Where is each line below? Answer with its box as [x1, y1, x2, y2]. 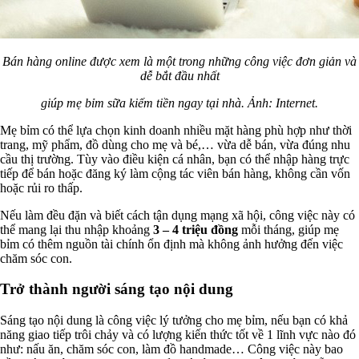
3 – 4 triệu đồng [153, 222, 238, 236]
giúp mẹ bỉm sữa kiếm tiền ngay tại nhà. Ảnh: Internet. [41, 95, 318, 110]
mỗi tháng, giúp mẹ [238, 222, 339, 236]
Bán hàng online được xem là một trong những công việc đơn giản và [2, 54, 357, 68]
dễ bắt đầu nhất [139, 68, 220, 83]
